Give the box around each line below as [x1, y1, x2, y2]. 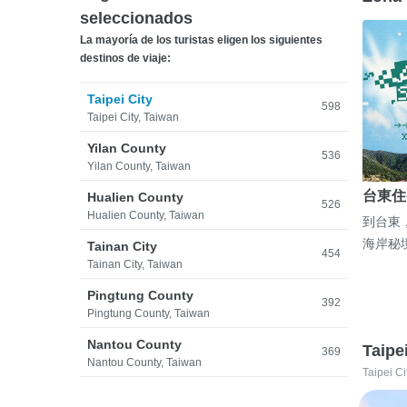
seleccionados [80, 9, 193, 27]
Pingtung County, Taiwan [87, 307, 210, 320]
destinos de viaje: [80, 52, 171, 65]
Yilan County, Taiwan [87, 160, 191, 173]
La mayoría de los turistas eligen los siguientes [80, 34, 323, 46]
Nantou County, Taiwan [87, 356, 202, 369]
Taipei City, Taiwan [87, 111, 179, 124]
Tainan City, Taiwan [87, 258, 183, 271]
